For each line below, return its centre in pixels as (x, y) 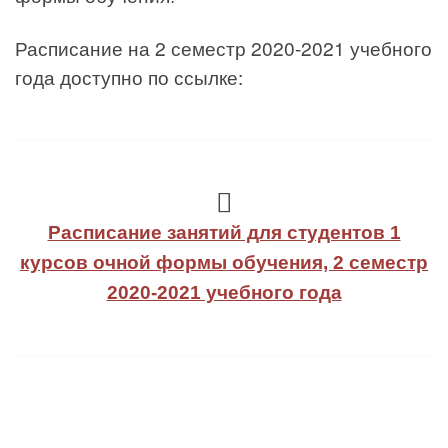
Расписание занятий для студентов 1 (224, 233)
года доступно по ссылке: (129, 77)
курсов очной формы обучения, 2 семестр (224, 263)
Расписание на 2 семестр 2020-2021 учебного (223, 48)
